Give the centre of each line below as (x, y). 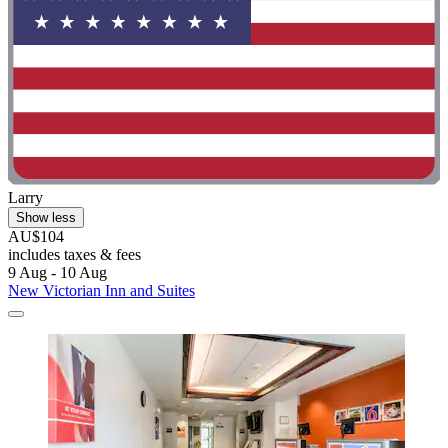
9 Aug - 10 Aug (57, 273)
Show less (46, 218)
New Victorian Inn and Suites (101, 291)
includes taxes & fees (74, 255)
